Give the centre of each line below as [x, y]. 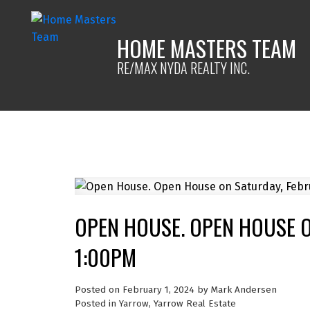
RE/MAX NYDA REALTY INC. [184, 67]
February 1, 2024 [158, 290]
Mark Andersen [244, 290]
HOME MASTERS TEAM [207, 48]
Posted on [98, 290]
